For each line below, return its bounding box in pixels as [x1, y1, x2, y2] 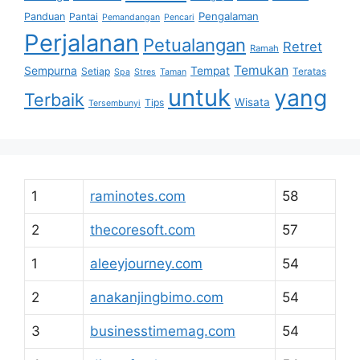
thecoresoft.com [90, 222, 195, 238]
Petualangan [143, 35, 246, 55]
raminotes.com [90, 188, 186, 204]
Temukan [234, 63, 288, 78]
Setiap [81, 65, 110, 77]
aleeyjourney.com [90, 256, 202, 272]
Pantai [69, 10, 98, 22]
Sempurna [24, 64, 77, 77]
